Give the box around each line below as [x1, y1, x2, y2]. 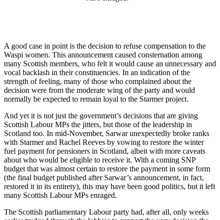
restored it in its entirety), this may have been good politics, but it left [4, 182, 215, 191]
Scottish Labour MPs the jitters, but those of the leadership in [4, 120, 192, 129]
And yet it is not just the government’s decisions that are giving [4, 111, 198, 120]
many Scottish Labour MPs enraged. [4, 191, 117, 200]
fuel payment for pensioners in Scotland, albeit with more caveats [4, 147, 205, 156]
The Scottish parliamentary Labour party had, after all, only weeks [4, 208, 209, 217]
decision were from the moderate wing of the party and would [4, 86, 195, 95]
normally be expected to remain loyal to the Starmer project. [4, 95, 189, 104]
